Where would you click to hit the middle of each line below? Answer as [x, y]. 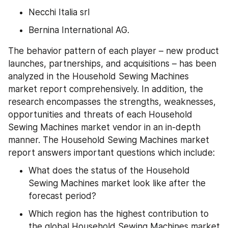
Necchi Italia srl [59, 12]
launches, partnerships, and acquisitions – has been [112, 63]
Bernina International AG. [79, 30]
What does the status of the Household [109, 170]
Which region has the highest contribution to [119, 213]
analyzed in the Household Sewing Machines [98, 76]
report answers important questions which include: [111, 152]
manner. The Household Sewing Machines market [109, 140]
